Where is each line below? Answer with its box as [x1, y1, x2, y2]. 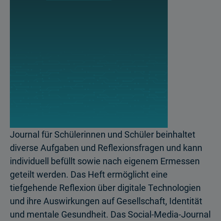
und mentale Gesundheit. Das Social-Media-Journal [10, 209, 211, 220]
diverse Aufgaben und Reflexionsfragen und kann [10, 142, 202, 153]
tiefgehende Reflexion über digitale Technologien [10, 182, 201, 193]
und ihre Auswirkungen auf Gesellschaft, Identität [10, 195, 202, 206]
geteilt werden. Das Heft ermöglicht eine [10, 169, 168, 180]
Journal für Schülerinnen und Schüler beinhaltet [10, 129, 195, 140]
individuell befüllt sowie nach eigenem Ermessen [10, 155, 200, 166]
